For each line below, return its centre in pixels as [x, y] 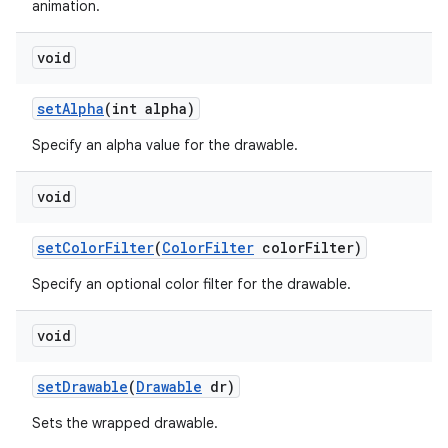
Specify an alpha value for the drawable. [165, 145]
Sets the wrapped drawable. [125, 423]
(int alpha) [149, 108]
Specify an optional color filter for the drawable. [191, 284]
